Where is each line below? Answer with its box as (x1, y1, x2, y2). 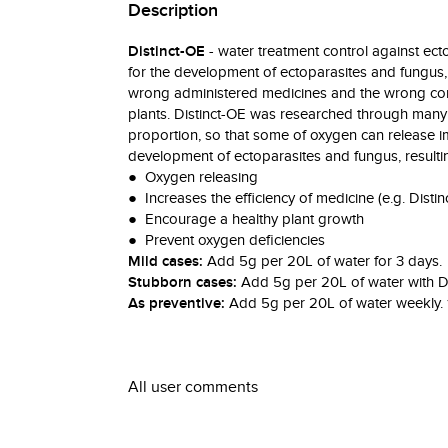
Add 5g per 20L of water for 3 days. (203, 251, 442, 270)
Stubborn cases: (128, 272, 237, 292)
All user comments (128, 376, 258, 397)
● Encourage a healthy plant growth (128, 209, 364, 228)
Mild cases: (128, 251, 203, 271)
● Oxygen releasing (128, 167, 258, 186)
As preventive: (128, 293, 225, 313)
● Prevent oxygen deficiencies (128, 230, 325, 249)
